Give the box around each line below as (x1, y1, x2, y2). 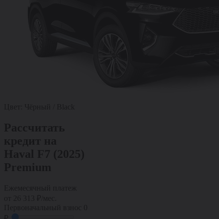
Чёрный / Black (24, 102, 75, 111)
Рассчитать (4, 121, 65, 134)
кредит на (4, 134, 57, 147)
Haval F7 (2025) (4, 147, 85, 160)
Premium (4, 160, 51, 174)
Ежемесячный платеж (4, 183, 77, 192)
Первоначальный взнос (4, 203, 84, 212)
